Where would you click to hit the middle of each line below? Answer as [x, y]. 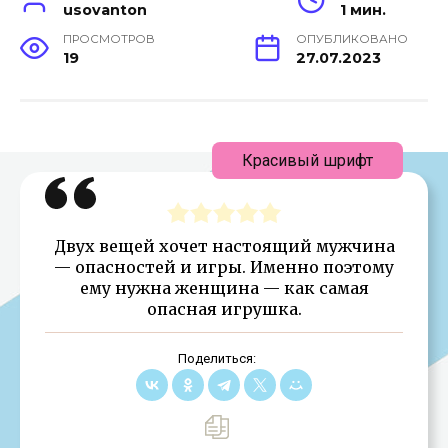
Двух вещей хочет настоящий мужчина [224, 245]
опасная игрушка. [224, 308]
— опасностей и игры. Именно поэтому [224, 266]
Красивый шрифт [307, 160]
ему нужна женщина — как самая [224, 287]
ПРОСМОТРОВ [109, 38]
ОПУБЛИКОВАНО [352, 38]
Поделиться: [216, 358]
